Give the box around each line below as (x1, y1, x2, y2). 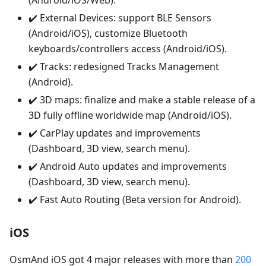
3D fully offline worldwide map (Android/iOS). (28, 109, 232, 122)
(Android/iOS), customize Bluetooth (28, 27, 188, 40)
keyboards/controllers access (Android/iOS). (28, 42, 227, 56)
